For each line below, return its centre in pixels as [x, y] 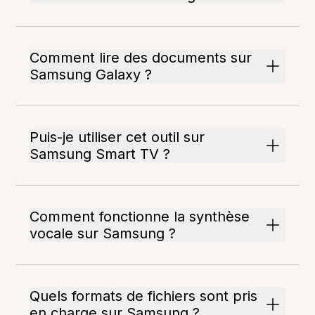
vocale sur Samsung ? [103, 233]
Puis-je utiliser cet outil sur [117, 137]
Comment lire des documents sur [141, 58]
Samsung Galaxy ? [91, 75]
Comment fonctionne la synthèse [140, 217]
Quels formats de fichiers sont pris [144, 296]
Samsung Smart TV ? [100, 154]
